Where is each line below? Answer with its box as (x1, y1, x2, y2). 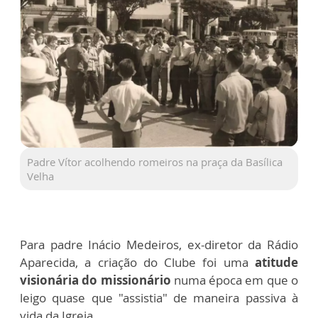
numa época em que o (173, 271, 299, 288)
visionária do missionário (20, 271, 174, 288)
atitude (248, 253, 299, 270)
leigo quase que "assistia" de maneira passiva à (20, 289, 298, 306)
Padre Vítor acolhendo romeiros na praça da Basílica (27, 154, 283, 169)
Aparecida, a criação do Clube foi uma (20, 253, 248, 270)
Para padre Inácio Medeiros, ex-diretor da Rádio (20, 236, 298, 253)
